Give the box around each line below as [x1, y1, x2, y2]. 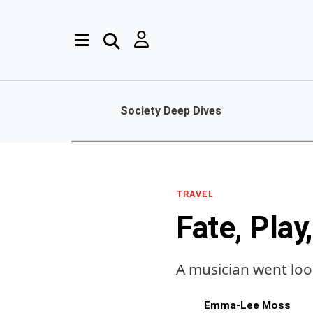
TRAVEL [176, 189, 214, 199]
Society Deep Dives [120, 104, 221, 118]
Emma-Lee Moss [204, 298, 291, 312]
